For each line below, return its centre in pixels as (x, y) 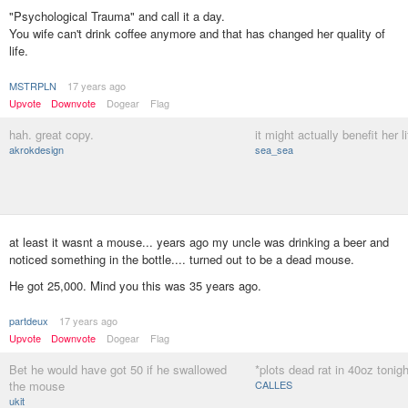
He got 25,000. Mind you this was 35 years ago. (135, 286)
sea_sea (274, 149)
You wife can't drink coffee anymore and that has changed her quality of (197, 33)
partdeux (29, 321)
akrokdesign (36, 149)
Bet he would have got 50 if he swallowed (118, 370)
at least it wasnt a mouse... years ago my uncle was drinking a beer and (199, 242)
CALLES (274, 385)
